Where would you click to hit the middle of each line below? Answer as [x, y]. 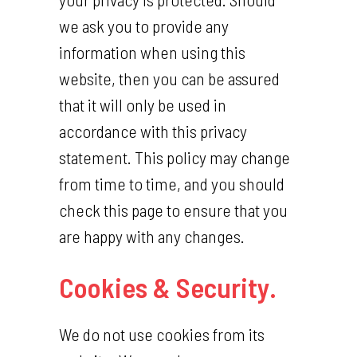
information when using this [152, 52]
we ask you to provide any [144, 25]
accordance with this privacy [153, 131]
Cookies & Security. [168, 287]
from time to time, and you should [172, 183]
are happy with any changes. [152, 236]
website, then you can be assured [169, 78]
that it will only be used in [143, 104]
